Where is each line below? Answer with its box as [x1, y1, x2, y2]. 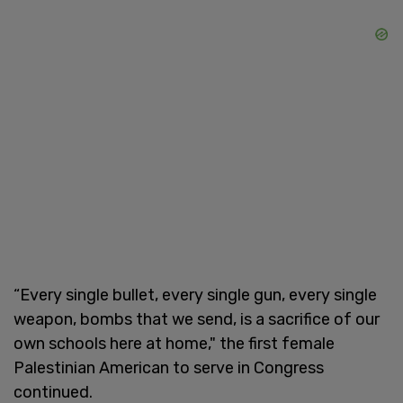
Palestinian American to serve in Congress [13, 357, 324, 378]
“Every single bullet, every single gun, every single [13, 284, 377, 305]
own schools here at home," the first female [13, 333, 335, 354]
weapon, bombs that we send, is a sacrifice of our [13, 309, 380, 329]
